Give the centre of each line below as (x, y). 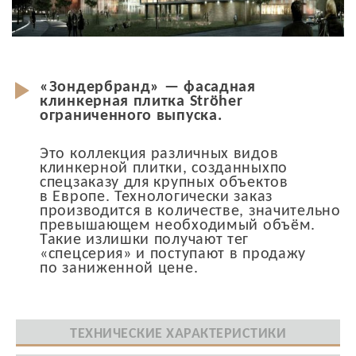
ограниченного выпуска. (131, 116)
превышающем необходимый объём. (178, 225)
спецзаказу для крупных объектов (164, 182)
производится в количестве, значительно (190, 211)
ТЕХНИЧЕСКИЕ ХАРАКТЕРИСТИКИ (178, 334)
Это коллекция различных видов (159, 154)
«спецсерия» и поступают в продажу (173, 254)
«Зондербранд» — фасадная (148, 87)
